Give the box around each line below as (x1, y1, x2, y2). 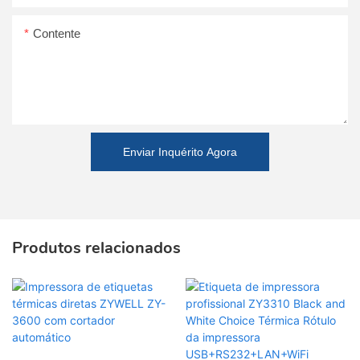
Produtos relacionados (12, 237, 181, 260)
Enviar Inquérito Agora (123, 145, 237, 158)
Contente (33, 26, 80, 40)
